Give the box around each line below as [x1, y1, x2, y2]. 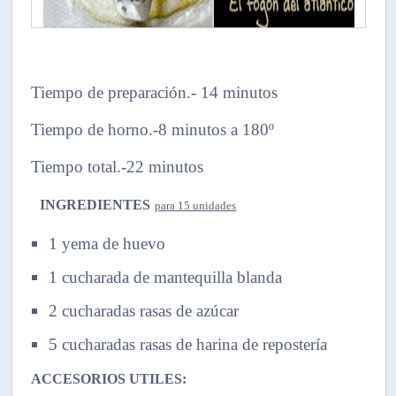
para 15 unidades [155, 198, 237, 212]
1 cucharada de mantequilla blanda [49, 267, 283, 286]
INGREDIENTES [40, 196, 151, 212]
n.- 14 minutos [178, 82, 278, 102]
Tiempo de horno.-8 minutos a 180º [31, 119, 275, 139]
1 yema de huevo [49, 233, 166, 253]
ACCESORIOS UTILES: [31, 370, 187, 386]
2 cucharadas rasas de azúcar [49, 301, 240, 320]
